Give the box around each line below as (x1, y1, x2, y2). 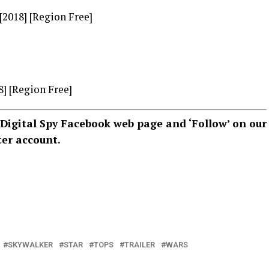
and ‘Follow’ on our (163, 116, 267, 130)
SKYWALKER (8, 240, 53, 249)
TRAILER (124, 240, 155, 249)
